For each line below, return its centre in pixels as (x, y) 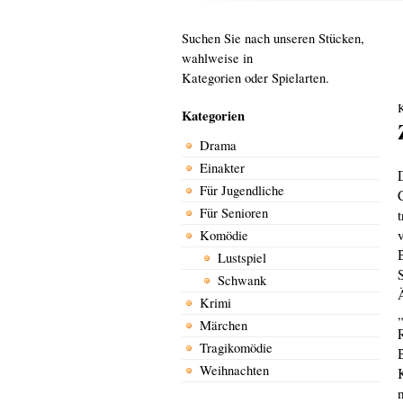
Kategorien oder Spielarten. (255, 78)
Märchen (224, 326)
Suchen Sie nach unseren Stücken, (273, 39)
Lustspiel (242, 258)
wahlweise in (217, 58)
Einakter (222, 168)
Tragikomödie (236, 348)
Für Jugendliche (242, 191)
